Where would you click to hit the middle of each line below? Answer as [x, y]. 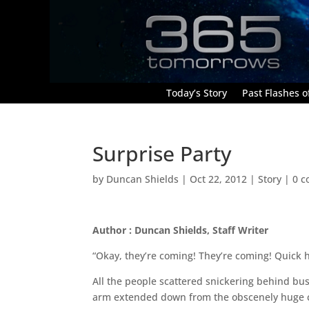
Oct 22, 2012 [219, 179]
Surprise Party [162, 153]
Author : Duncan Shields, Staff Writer [181, 230]
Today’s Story [197, 92]
